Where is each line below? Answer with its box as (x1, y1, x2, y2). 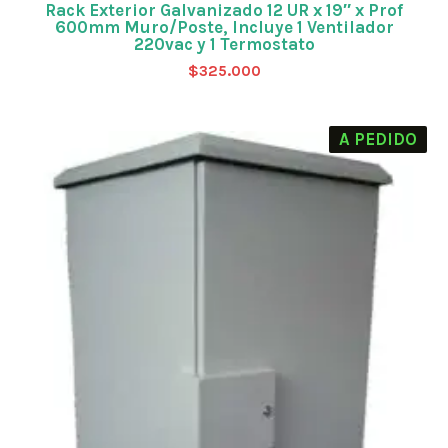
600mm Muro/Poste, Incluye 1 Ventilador (54, 17, 394, 38)
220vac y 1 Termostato (133, 34, 315, 55)
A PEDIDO (338, 128, 417, 149)
